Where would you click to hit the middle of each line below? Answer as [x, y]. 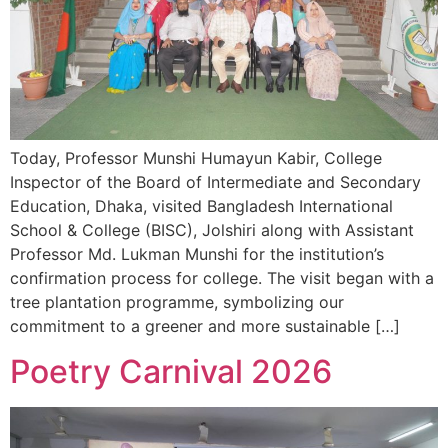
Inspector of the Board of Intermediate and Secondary [215, 182]
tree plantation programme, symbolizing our [177, 302]
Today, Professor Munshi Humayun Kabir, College [196, 158]
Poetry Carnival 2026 [171, 371]
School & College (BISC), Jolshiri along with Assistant [212, 230]
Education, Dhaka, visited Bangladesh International [201, 206]
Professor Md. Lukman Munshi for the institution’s [197, 254]
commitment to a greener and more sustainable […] [205, 326]
